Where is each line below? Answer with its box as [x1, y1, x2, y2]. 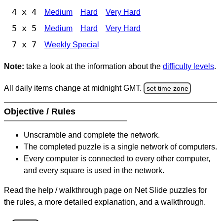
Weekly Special [44, 40, 99, 49]
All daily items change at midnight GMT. [4, 83, 144, 92]
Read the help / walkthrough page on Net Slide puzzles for [4, 186, 207, 195]
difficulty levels [163, 62, 214, 71]
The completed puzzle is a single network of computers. [24, 143, 217, 151]
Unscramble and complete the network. [24, 131, 160, 140]
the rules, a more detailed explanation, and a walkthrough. [4, 198, 206, 207]
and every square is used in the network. [24, 166, 164, 175]
